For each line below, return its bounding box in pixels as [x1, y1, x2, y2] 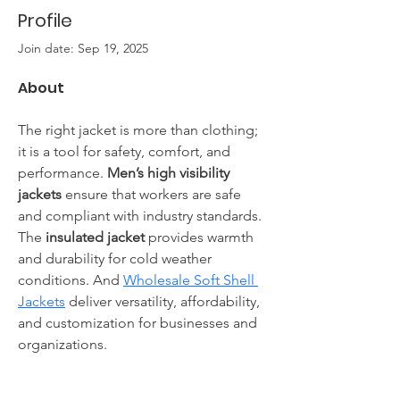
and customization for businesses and [18, 314, 261, 331]
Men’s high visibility [107, 164, 233, 181]
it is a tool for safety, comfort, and [18, 143, 234, 160]
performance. [18, 164, 107, 181]
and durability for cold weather [18, 250, 215, 267]
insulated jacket [46, 229, 145, 246]
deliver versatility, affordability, [65, 293, 263, 310]
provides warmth [145, 229, 257, 246]
